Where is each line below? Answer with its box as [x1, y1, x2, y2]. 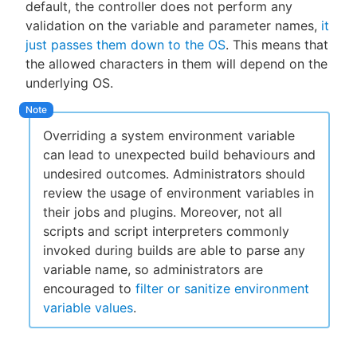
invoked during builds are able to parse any [43, 242, 305, 259]
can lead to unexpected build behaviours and [43, 147, 316, 163]
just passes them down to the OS [25, 37, 226, 53]
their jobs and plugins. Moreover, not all [43, 204, 282, 221]
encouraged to [43, 280, 135, 297]
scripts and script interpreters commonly [43, 223, 289, 240]
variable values [43, 300, 133, 316]
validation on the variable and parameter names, [25, 18, 321, 33]
